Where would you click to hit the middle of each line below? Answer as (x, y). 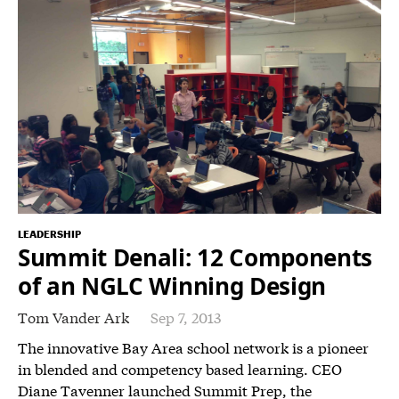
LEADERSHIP (49, 233)
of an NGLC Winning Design (172, 285)
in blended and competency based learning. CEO (180, 368)
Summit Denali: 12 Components (195, 257)
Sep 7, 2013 (186, 316)
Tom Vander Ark (73, 316)
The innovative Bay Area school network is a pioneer (193, 346)
